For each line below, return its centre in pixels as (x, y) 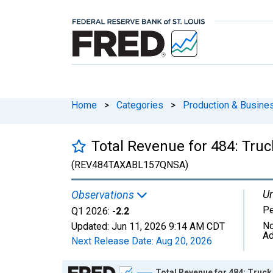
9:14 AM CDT (197, 226)
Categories (140, 105)
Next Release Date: (114, 241)
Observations (104, 194)
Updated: (91, 226)
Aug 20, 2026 (184, 241)
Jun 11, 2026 (139, 226)
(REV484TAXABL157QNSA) (130, 165)
